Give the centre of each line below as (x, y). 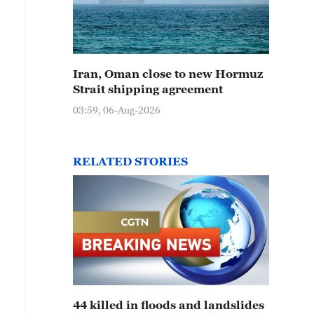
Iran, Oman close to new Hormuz (168, 74)
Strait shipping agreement (148, 89)
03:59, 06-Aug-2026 (117, 110)
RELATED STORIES (130, 161)
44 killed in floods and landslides (169, 305)
